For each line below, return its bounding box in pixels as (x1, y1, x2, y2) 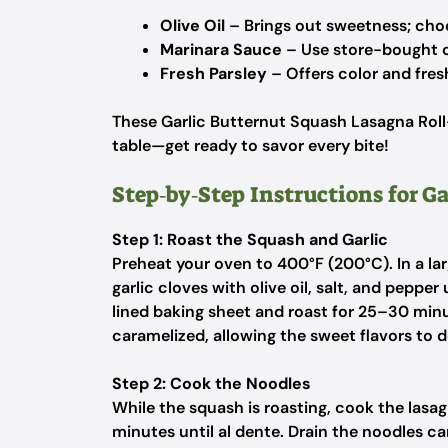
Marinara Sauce (160, 39, 282, 60)
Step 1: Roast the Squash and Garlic (112, 229, 388, 250)
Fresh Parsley (160, 63, 267, 84)
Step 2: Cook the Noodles (112, 373, 311, 394)
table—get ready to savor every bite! (112, 135, 389, 156)
